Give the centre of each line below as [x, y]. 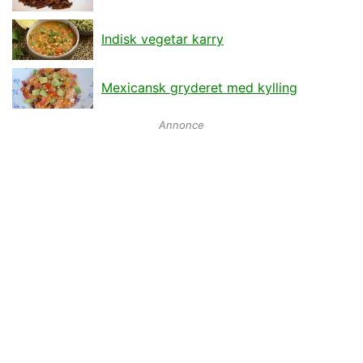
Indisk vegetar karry [162, 39]
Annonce [181, 125]
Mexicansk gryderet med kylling [199, 88]
